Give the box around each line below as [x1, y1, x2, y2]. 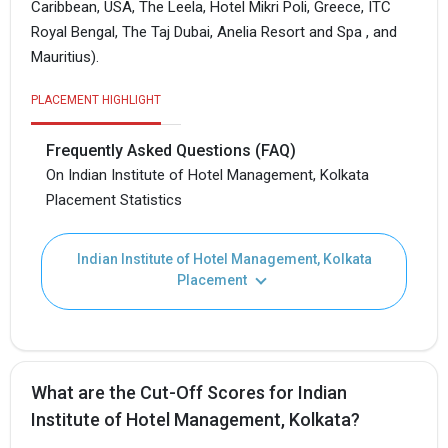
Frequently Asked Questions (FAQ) [46, 141, 296, 161]
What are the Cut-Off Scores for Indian [31, 382, 347, 404]
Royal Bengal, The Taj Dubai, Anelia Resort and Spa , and [31, 22, 397, 41]
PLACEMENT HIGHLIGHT [31, 93, 161, 108]
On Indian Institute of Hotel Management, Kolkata [46, 166, 369, 185]
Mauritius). [31, 47, 99, 66]
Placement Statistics [46, 191, 182, 210]
